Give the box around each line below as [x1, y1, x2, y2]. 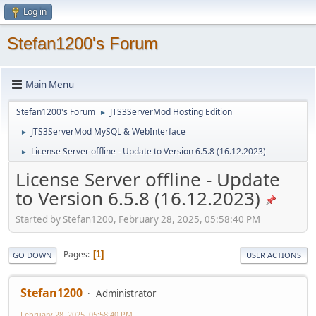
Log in [23, 6, 47, 18]
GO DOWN [13, 249, 52, 260]
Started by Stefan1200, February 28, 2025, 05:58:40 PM [16, 212, 260, 226]
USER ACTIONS [246, 249, 301, 260]
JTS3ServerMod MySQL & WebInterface [31, 126, 186, 138]
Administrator [96, 286, 157, 300]
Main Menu [25, 78, 74, 91]
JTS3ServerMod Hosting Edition [110, 106, 232, 118]
